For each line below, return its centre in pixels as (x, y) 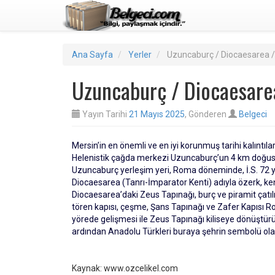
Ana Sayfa (92, 55)
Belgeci (253, 114)
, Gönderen (207, 114)
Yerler (140, 55)
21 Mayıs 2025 (157, 114)
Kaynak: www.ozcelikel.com (125, 268)
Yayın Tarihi (105, 114)
